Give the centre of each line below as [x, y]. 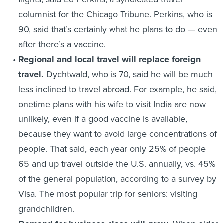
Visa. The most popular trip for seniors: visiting [108, 193]
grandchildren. [46, 208]
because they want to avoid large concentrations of [117, 134]
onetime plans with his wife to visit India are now [112, 104]
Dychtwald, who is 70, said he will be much [128, 74]
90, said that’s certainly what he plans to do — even [117, 29]
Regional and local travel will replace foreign [109, 59]
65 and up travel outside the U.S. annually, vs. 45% [116, 164]
